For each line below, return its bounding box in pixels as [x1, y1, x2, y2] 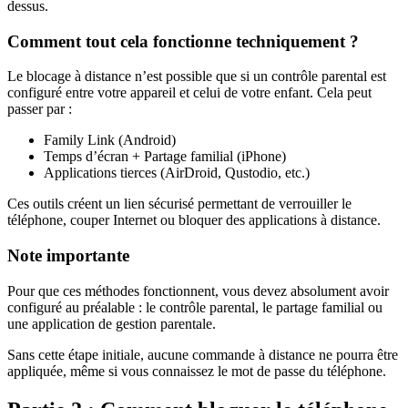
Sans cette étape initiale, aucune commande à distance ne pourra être [7, 346, 398, 362]
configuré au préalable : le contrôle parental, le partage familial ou [7, 299, 382, 315]
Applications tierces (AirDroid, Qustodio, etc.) [44, 165, 310, 181]
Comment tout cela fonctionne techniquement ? [7, 31, 359, 51]
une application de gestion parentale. [7, 315, 216, 331]
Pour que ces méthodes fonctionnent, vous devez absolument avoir [7, 282, 389, 299]
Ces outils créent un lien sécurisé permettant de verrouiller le [7, 196, 352, 212]
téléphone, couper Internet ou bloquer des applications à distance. [7, 212, 381, 229]
